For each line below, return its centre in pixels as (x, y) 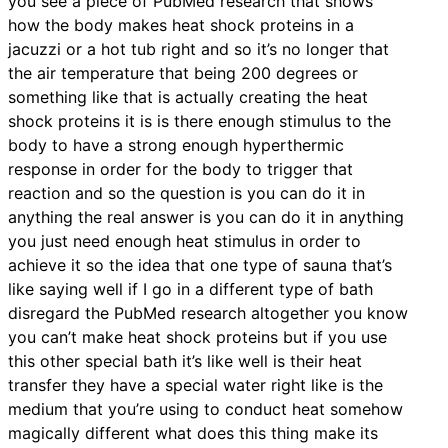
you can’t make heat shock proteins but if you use (197, 336)
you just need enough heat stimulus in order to (184, 240)
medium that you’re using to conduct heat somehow (205, 408)
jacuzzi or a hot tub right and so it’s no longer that (198, 48)
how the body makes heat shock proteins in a (181, 24)
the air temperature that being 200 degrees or (183, 72)
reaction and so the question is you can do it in (186, 192)
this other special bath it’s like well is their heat (185, 360)
